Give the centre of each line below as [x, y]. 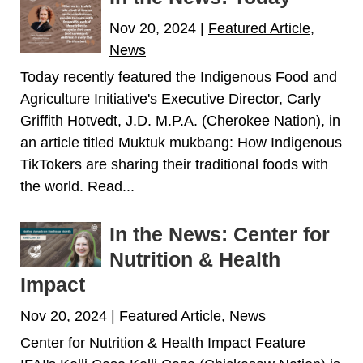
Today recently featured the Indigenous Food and [179, 77]
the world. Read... [77, 187]
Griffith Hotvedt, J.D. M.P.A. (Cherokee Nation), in [180, 121]
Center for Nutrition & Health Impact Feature [163, 343]
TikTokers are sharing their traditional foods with [174, 165]
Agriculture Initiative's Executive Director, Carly [171, 99]
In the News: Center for [220, 235]
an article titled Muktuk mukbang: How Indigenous [181, 143]
